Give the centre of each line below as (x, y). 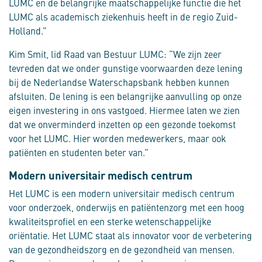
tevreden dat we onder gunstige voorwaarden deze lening (126, 68)
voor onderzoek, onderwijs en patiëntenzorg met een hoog (127, 207)
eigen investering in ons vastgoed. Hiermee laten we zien (124, 110)
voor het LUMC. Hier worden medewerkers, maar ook (118, 138)
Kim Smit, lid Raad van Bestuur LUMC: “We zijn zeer (115, 54)
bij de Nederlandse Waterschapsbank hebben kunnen (119, 82)
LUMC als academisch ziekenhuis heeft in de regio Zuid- (123, 17)
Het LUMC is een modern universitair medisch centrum (122, 193)
